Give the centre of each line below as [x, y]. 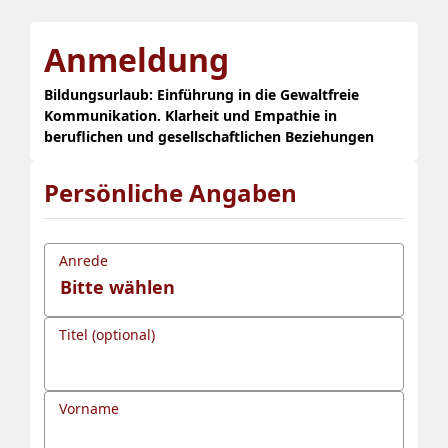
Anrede [83, 260]
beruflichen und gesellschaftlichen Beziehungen [209, 136]
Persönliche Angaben [170, 192]
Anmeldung [136, 59]
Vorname [89, 408]
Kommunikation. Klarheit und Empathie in [190, 115]
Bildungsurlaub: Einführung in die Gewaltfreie [201, 94]
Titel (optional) [107, 334]
